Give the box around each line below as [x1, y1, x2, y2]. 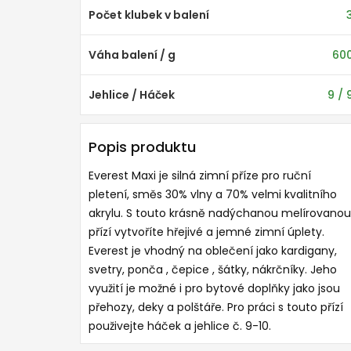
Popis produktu [89, 137, 196, 157]
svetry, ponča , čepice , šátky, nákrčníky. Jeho [89, 262, 337, 277]
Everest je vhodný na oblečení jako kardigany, [89, 243, 337, 259]
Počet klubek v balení [89, 7, 209, 23]
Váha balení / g [89, 47, 175, 63]
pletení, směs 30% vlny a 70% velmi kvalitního [89, 186, 337, 202]
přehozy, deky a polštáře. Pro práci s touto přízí [89, 299, 343, 315]
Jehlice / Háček [89, 87, 175, 103]
